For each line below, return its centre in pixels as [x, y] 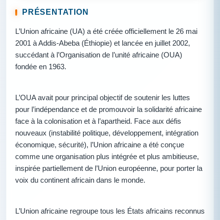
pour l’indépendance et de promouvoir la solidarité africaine [109, 109]
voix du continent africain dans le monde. [80, 180]
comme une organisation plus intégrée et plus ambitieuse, [107, 156]
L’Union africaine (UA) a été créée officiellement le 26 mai [106, 32]
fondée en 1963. [41, 67]
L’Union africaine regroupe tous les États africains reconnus [110, 211]
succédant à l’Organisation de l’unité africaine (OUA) [99, 55]
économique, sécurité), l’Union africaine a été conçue [100, 145]
